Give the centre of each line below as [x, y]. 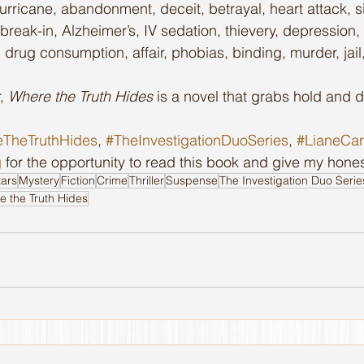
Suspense [192, 180]
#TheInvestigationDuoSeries [197, 140]
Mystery [39, 180]
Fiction [78, 180]
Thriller [147, 180]
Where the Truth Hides [80, 96]
